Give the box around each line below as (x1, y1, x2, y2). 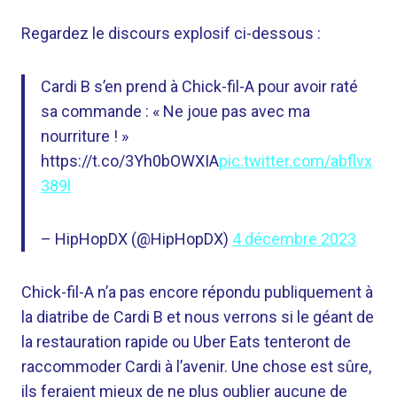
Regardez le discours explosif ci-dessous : (21, 24, 321, 43)
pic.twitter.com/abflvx (219, 152, 372, 170)
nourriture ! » (41, 127, 128, 145)
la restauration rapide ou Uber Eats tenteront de (21, 332, 351, 351)
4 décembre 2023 (232, 230, 356, 248)
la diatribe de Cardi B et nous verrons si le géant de (21, 307, 374, 326)
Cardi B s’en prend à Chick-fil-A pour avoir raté (41, 77, 358, 96)
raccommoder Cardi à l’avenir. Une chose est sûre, (21, 357, 371, 376)
